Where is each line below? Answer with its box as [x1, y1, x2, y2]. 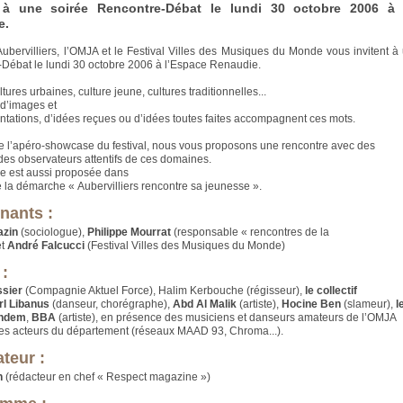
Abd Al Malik [173, 298, 237, 311]
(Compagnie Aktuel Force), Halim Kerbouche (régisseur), [22, 284, 306, 298]
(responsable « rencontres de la [171, 225, 330, 238]
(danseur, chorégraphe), [49, 298, 174, 311]
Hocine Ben [282, 298, 342, 311]
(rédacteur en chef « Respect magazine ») [3, 370, 211, 383]
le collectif [305, 284, 358, 298]
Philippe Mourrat [87, 225, 172, 238]
